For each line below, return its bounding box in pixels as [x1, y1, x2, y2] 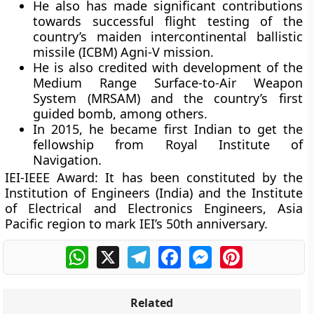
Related [130, 295, 174, 310]
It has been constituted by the [98, 169, 303, 186]
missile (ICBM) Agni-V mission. [33, 43, 214, 60]
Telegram [149, 244, 200, 259]
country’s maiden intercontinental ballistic [33, 28, 303, 45]
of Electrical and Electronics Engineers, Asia [5, 200, 303, 217]
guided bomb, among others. [33, 105, 208, 122]
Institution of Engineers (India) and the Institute [5, 184, 303, 201]
